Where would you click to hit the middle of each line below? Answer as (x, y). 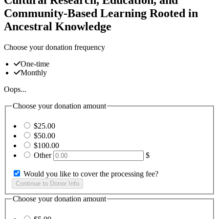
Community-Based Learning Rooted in (101, 13)
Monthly (34, 72)
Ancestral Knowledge (58, 26)
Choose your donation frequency (55, 47)
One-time (35, 64)
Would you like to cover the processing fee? (91, 174)
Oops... (15, 89)
